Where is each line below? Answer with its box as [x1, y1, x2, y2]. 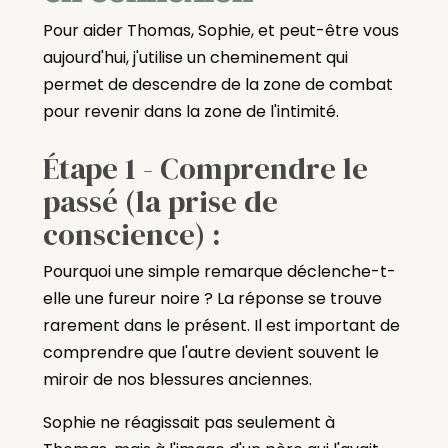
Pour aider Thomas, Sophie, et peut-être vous [42, 18, 399, 42]
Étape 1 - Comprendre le [42, 147, 368, 189]
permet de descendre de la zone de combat [42, 72, 393, 96]
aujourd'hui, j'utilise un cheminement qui [42, 45, 348, 69]
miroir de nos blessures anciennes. [42, 367, 312, 391]
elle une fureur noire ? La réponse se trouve [42, 286, 382, 310]
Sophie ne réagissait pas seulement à [42, 410, 335, 434]
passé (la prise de [42, 180, 278, 222]
